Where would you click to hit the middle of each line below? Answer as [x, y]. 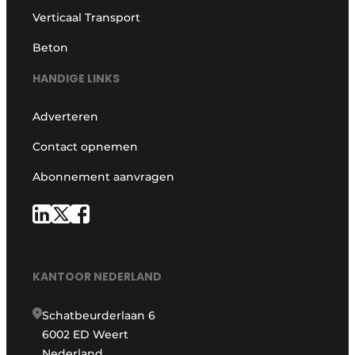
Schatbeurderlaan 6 [99, 316]
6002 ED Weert [86, 335]
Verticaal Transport [87, 18]
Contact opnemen [86, 146]
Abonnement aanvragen [104, 176]
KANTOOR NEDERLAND [97, 277]
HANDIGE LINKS [76, 78]
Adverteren [66, 116]
